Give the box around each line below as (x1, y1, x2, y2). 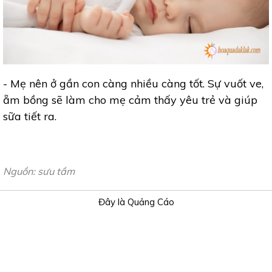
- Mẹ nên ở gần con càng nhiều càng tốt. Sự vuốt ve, (3, 76, 263, 91)
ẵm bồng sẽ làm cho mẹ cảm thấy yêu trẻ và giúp (3, 93, 257, 107)
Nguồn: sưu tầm (3, 165, 75, 178)
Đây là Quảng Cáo (98, 196, 174, 208)
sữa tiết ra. (3, 109, 56, 124)
